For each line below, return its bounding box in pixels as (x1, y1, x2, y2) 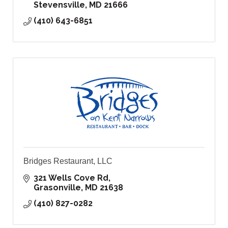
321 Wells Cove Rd (34, 173, 108, 183)
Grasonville (34, 183, 81, 193)
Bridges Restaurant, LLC (23, 157, 112, 166)
